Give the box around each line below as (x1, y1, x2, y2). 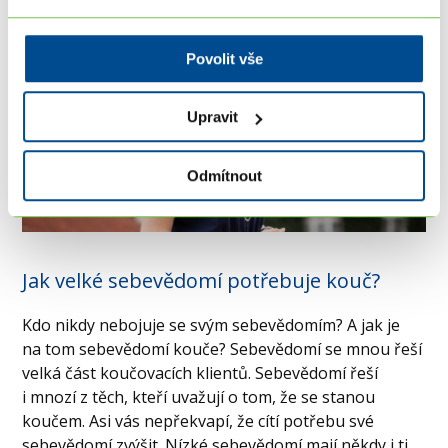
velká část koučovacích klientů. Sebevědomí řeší (22, 361, 379, 384)
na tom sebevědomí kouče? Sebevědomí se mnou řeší (22, 337, 423, 360)
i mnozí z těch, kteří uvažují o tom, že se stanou (22, 385, 376, 408)
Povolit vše (185, 49, 263, 67)
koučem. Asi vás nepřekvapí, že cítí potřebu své (22, 409, 375, 432)
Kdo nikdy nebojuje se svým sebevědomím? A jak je (22, 313, 401, 336)
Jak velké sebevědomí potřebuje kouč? (22, 266, 381, 294)
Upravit (187, 108, 239, 126)
